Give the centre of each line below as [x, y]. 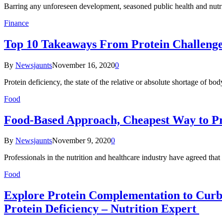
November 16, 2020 [83, 65]
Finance [16, 23]
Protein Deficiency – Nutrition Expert [102, 209]
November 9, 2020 [82, 141]
